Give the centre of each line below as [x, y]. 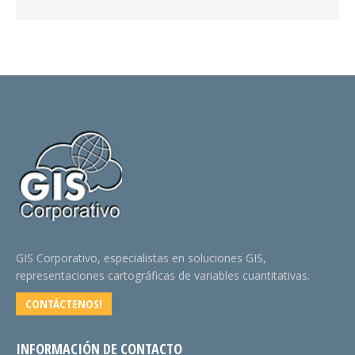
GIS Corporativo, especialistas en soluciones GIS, [141, 258]
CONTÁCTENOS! [64, 303]
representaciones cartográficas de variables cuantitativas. [163, 275]
